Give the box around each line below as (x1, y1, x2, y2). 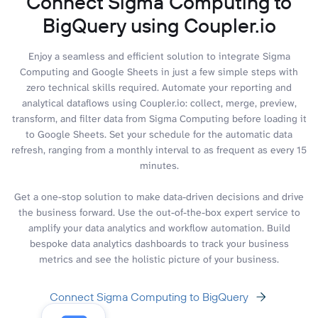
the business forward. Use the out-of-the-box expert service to (18, 205, 300, 219)
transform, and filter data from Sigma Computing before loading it (11, 111, 307, 125)
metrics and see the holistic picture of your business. (39, 252, 279, 265)
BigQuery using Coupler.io (42, 12, 276, 38)
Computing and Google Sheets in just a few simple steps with (20, 65, 298, 78)
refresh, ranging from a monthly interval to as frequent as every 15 (11, 143, 307, 156)
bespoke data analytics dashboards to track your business (29, 236, 289, 250)
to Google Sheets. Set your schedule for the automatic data (26, 127, 292, 141)
